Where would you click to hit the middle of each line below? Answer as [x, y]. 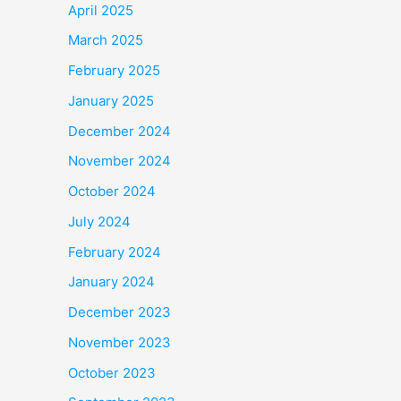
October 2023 [112, 372]
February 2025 [114, 70]
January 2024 [111, 282]
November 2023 [119, 342]
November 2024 [119, 161]
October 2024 [112, 191]
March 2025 [106, 40]
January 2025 [111, 100]
